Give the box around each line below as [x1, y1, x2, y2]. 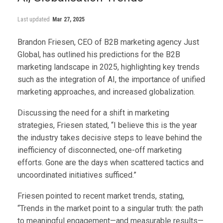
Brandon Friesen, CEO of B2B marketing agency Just [17, 37, 199, 47]
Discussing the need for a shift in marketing [17, 108, 169, 118]
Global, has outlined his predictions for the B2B [17, 50, 180, 60]
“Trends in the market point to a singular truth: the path [17, 204, 203, 214]
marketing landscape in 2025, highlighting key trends [17, 62, 200, 72]
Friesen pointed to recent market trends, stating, [17, 191, 184, 201]
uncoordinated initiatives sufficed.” [17, 170, 136, 180]
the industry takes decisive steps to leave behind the [17, 133, 202, 143]
